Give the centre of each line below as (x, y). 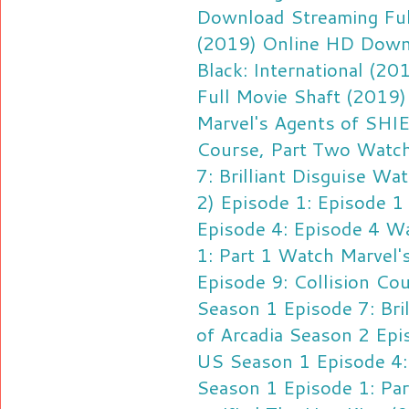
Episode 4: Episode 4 (288, 228)
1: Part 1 (234, 254)
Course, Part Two (273, 148)
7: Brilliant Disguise (281, 175)
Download (241, 16)
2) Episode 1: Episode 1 (300, 201)
